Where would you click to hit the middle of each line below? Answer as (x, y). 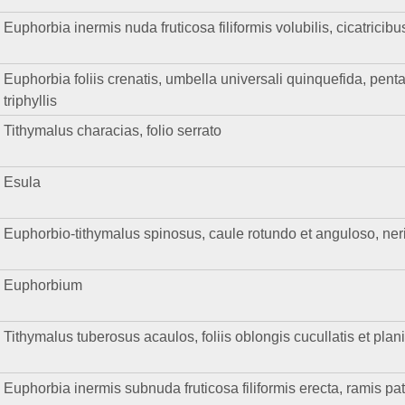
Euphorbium (43, 285)
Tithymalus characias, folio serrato (113, 131)
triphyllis (31, 101)
